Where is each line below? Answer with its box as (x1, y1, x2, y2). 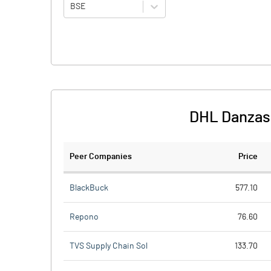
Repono (70, 212, 99, 221)
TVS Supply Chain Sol (70, 241, 148, 250)
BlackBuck (70, 183, 108, 192)
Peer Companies (70, 152, 132, 161)
